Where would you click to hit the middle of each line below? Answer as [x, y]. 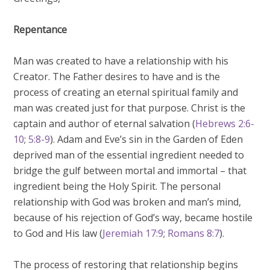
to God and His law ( [58, 233]
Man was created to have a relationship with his [121, 61]
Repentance [40, 30]
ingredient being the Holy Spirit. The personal [117, 186]
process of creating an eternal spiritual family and [126, 92]
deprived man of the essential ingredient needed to [129, 155]
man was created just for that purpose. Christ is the [130, 108]
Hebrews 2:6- [225, 124]
